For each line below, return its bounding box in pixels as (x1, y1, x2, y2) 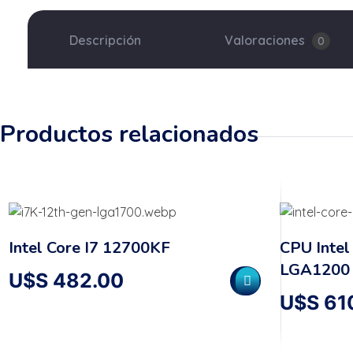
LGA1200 (279, 259, 350, 281)
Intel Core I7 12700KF (9, 237, 170, 259)
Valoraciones (225, 32, 308, 48)
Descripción (69, 32, 141, 48)
